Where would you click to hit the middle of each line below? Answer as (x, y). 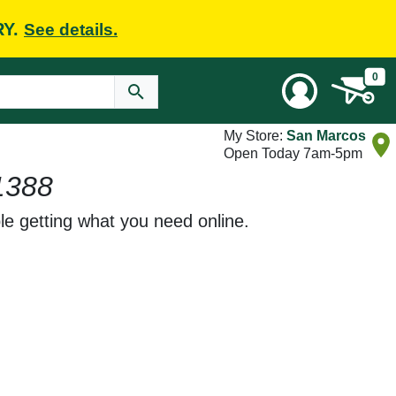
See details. (71, 29)
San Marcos (326, 136)
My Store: (255, 136)
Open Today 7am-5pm (293, 153)
